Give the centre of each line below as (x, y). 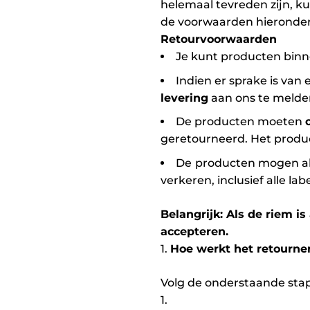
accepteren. (194, 231)
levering (184, 98)
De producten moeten (240, 122)
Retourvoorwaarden (219, 39)
